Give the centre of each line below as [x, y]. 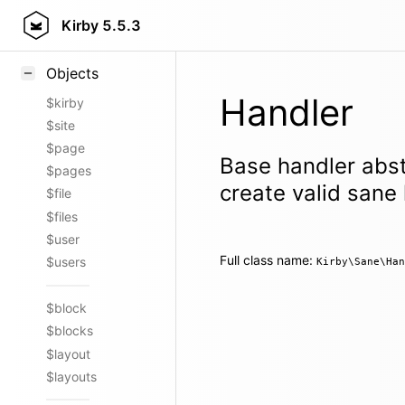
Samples [71, 43]
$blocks [70, 331]
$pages [69, 171]
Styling [66, 21]
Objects [72, 74]
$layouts [71, 376]
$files [62, 216]
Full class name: [268, 260]
